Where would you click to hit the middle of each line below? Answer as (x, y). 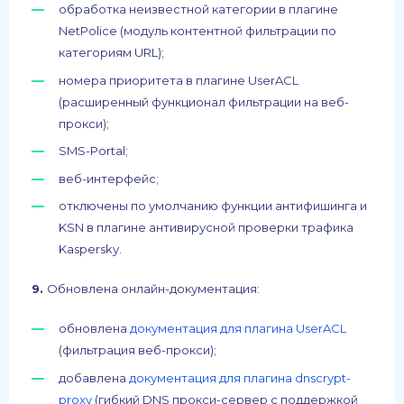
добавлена (94, 377)
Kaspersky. (90, 249)
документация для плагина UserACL (238, 329)
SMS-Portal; (93, 151)
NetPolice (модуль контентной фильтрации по (197, 31)
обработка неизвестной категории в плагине (198, 9)
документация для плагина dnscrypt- (240, 377)
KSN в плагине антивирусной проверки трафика (206, 228)
